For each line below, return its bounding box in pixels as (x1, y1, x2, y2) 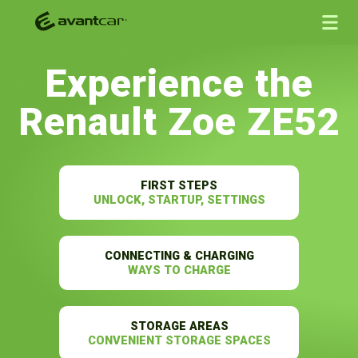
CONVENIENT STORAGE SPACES (87, 333, 271, 348)
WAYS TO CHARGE (127, 263, 231, 278)
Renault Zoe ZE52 (18, 99, 340, 145)
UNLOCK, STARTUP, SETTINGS (93, 193, 265, 208)
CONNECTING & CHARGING (104, 249, 254, 264)
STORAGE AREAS (129, 319, 229, 334)
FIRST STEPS (141, 178, 217, 193)
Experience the (45, 61, 313, 107)
